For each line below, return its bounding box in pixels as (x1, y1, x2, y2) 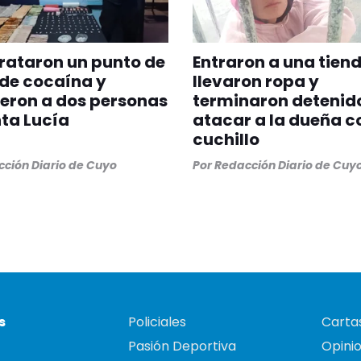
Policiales (128, 313, 186, 332)
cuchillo (193, 128, 259, 151)
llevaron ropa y (193, 70, 319, 93)
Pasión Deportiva (128, 337, 236, 356)
